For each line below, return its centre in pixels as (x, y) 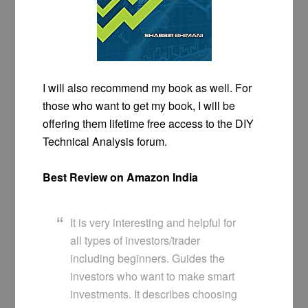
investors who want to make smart (153, 276)
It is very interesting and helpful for (153, 223)
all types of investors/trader (135, 241)
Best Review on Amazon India (121, 177)
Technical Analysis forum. (105, 142)
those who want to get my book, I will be (139, 106)
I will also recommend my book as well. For (147, 88)
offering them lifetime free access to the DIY (148, 124)
